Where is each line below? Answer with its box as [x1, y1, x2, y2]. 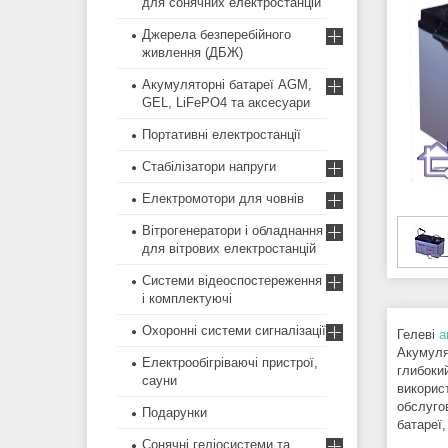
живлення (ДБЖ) [142, 45, 243, 61]
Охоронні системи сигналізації [142, 323, 326, 339]
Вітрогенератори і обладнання [142, 223, 323, 239]
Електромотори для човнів [142, 191, 304, 207]
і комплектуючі [142, 291, 232, 307]
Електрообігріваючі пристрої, [142, 355, 318, 371]
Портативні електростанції [142, 127, 301, 143]
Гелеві [397, 327, 439, 343]
